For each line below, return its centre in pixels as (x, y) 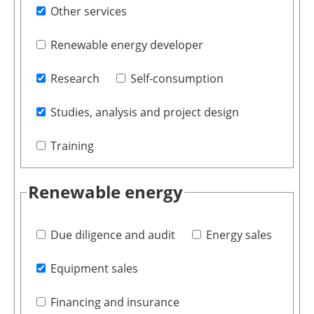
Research (75, 78)
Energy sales (239, 235)
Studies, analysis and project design (144, 112)
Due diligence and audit (112, 235)
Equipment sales (94, 269)
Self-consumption (177, 78)
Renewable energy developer (127, 45)
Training (72, 145)
